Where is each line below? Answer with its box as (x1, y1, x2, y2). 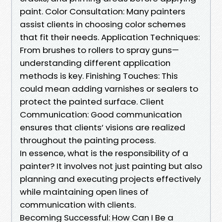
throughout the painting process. (20, 134, 156, 146)
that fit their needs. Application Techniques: (20, 31, 200, 43)
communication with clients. (20, 198, 136, 211)
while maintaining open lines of (20, 185, 149, 198)
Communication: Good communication (20, 108, 182, 120)
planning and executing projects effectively (20, 172, 201, 185)
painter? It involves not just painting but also (20, 160, 202, 172)
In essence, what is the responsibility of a (20, 147, 188, 159)
